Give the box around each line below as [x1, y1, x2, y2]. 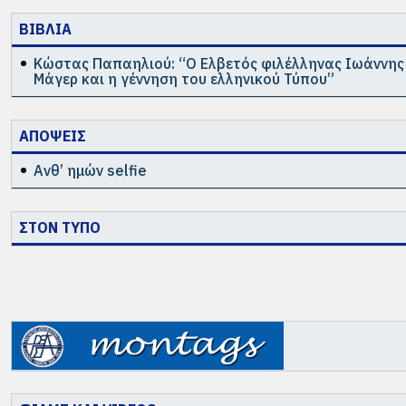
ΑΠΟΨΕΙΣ [19, 126, 86, 145]
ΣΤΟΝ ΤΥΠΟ [19, 217, 101, 237]
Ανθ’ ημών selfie [34, 160, 147, 179]
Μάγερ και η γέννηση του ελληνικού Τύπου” [34, 69, 334, 88]
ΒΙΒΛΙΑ [19, 19, 72, 38]
